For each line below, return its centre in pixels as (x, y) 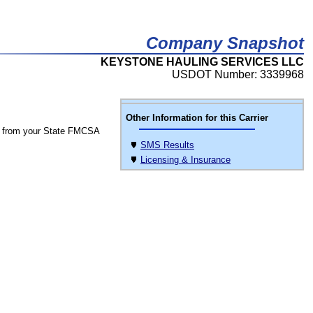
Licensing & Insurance (185, 160)
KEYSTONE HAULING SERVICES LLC (202, 62)
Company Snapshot (225, 43)
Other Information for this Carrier (197, 118)
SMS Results (167, 145)
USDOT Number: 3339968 (238, 74)
